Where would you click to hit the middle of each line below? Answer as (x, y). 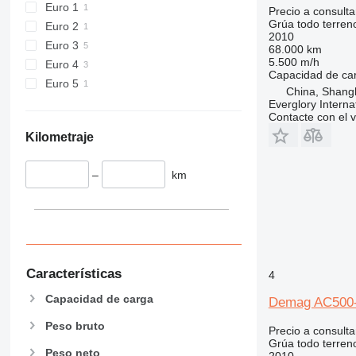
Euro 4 (62, 64)
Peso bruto (75, 326)
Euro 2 (62, 26)
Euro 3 (62, 45)
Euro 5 (62, 83)
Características (74, 274)
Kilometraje (59, 137)
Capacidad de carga (99, 298)
